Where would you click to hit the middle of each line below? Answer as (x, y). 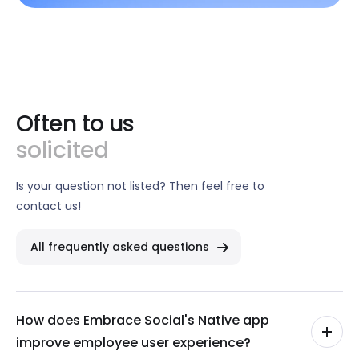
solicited (62, 151)
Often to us (75, 124)
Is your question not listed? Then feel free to (140, 186)
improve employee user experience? (133, 342)
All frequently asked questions (120, 247)
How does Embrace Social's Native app (143, 320)
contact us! (48, 206)
